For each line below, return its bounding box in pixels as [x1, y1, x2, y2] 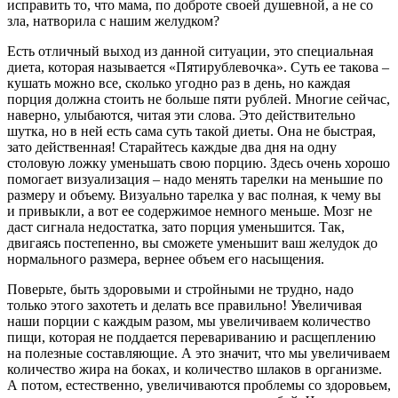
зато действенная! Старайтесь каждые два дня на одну [7, 139, 337, 155]
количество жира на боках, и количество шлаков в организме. [7, 362, 382, 378]
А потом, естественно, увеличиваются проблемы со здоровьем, [7, 378, 391, 394]
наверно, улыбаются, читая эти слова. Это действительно [7, 107, 355, 123]
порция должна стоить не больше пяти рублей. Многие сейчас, [7, 92, 390, 107]
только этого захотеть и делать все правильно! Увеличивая [7, 298, 362, 314]
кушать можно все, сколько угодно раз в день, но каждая [7, 76, 350, 92]
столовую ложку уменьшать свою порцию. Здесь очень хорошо [7, 155, 390, 171]
